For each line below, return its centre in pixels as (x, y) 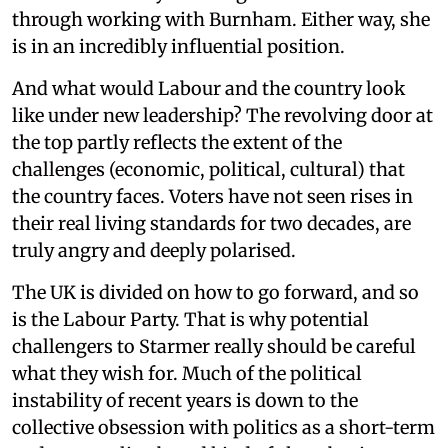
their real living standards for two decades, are (211, 223)
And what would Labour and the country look (208, 88)
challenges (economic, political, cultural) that (208, 169)
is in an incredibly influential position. (178, 46)
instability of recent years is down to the (185, 400)
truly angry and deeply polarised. (154, 250)
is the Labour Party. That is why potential (190, 319)
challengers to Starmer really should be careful (214, 346)
